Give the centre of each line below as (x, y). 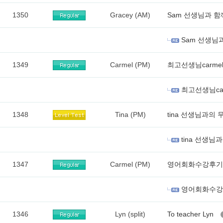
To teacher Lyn (191, 214)
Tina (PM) (130, 114)
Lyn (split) (130, 214)
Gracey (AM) (130, 15)
